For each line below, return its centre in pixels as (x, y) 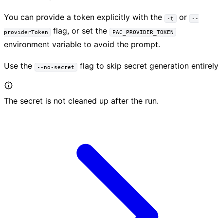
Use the (19, 66)
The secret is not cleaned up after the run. (81, 101)
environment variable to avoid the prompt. (82, 45)
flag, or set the (80, 31)
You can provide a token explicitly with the (84, 17)
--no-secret (56, 67)
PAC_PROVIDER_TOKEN (143, 32)
